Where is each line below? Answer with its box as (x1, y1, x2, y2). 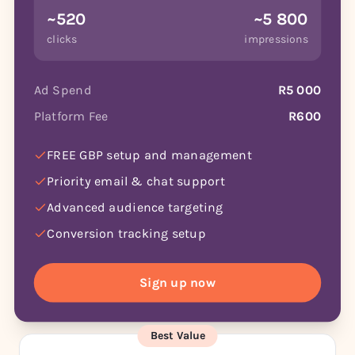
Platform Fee (33, 108, 109, 124)
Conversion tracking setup (47, 225, 207, 242)
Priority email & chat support (47, 173, 225, 189)
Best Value (150, 329, 205, 342)
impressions (244, 32, 308, 47)
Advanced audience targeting (47, 199, 223, 216)
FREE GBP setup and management (47, 147, 252, 163)
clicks (47, 32, 78, 47)
